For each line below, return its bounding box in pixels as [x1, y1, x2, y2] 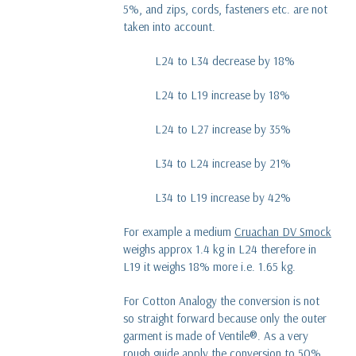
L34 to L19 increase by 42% [154, 189, 291, 205]
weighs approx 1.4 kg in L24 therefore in [122, 241, 316, 257]
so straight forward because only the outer [122, 310, 327, 326]
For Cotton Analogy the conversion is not [122, 292, 319, 308]
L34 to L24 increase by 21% [154, 155, 291, 171]
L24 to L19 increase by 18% [154, 87, 290, 103]
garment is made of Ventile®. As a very [122, 327, 308, 343]
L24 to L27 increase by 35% [154, 121, 291, 137]
